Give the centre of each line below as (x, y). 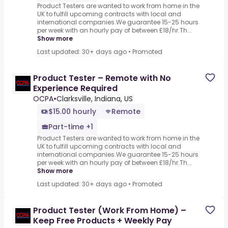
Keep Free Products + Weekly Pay (103, 221)
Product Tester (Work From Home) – (110, 211)
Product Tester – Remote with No (102, 78)
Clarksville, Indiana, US (95, 99)
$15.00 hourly (72, 112)
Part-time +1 (71, 127)
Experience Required (75, 89)
